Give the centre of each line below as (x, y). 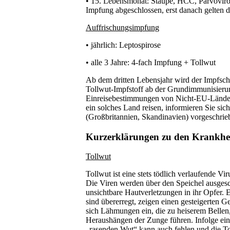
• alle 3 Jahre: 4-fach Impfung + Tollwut (151, 62)
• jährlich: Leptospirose (123, 45)
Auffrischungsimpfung (122, 27)
